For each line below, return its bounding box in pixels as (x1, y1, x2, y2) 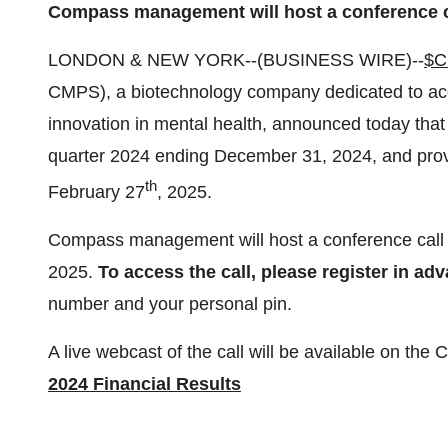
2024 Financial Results (48, 374, 241, 394)
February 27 (48, 182, 145, 202)
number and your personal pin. (48, 294, 292, 314)
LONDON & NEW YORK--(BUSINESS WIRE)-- (48, 50, 424, 70)
